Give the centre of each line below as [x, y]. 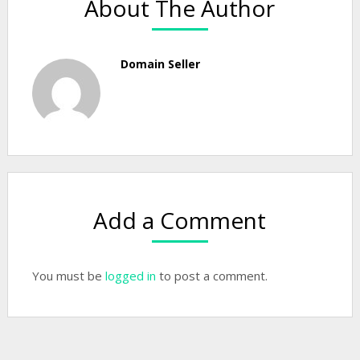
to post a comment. [211, 276]
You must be [68, 276]
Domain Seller [160, 64]
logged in [130, 276]
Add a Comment [180, 220]
